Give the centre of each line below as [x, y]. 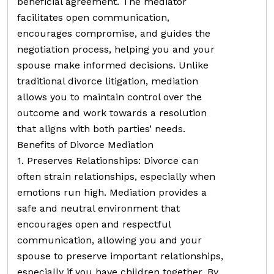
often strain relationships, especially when [116, 176]
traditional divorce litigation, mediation [108, 81]
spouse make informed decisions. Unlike [113, 65]
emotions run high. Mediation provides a [112, 192]
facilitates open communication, [93, 17]
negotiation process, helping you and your [116, 49]
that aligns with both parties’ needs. [101, 128]
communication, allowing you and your [109, 240]
